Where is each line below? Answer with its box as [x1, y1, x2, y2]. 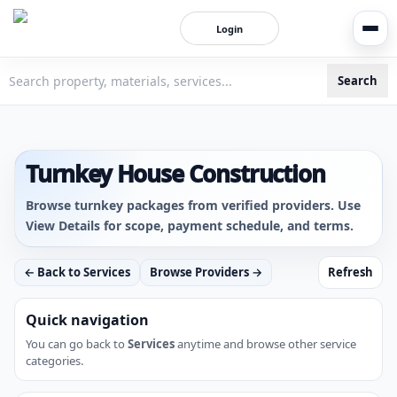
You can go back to [26, 336, 128, 352]
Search [338, 72, 378, 89]
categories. [26, 353, 83, 369]
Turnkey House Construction [26, 158, 325, 190]
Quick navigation [26, 310, 149, 330]
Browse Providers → [150, 264, 262, 280]
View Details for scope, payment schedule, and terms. [26, 217, 354, 234]
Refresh [328, 264, 373, 280]
